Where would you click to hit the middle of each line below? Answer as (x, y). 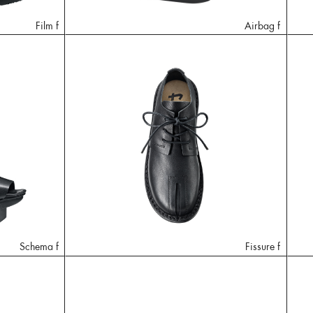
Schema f (39, 246)
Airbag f (263, 26)
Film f (47, 26)
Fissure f (263, 246)
